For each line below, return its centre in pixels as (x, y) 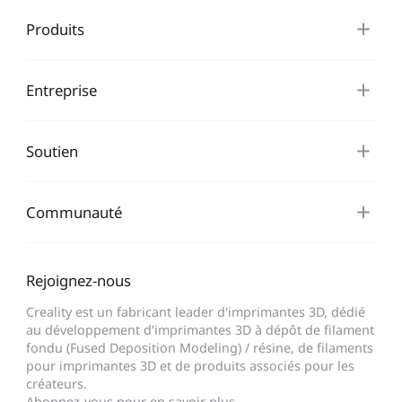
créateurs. (56, 384)
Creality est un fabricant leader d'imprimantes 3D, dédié (195, 312)
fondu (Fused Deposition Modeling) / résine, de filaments (199, 348)
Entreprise (61, 91)
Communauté (74, 213)
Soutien (52, 152)
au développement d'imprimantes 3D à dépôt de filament (200, 330)
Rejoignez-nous (78, 281)
